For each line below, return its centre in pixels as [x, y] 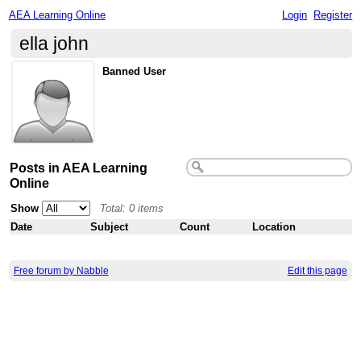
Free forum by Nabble [61, 270]
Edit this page [317, 270]
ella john [54, 43]
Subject [110, 226]
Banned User [135, 71]
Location [274, 226]
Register [333, 15]
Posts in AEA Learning [79, 167]
